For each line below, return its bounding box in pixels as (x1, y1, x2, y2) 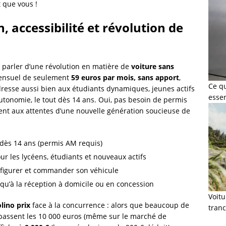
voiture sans (131, 61, 174, 71)
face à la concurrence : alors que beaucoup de (30, 200, 189, 210)
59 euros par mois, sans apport (71, 72, 179, 82)
